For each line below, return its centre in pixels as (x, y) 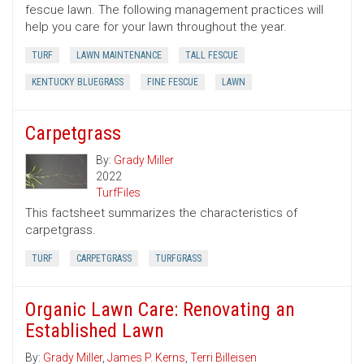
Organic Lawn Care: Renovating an (160, 310)
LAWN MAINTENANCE (119, 56)
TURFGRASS (178, 259)
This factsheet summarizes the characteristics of (161, 213)
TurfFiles (118, 193)
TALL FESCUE (212, 56)
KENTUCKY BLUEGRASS (78, 82)
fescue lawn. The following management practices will (174, 10)
